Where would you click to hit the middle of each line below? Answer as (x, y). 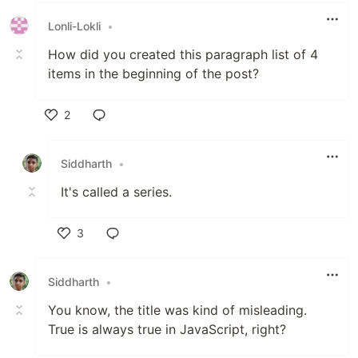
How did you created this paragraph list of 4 (183, 55)
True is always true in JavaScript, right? (167, 330)
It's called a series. (116, 192)
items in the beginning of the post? (153, 74)
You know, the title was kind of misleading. (177, 310)
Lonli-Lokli (74, 26)
